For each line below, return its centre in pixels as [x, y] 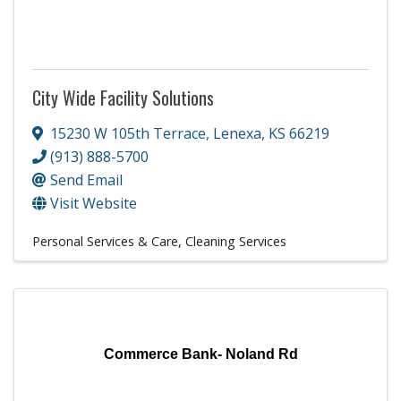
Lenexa [237, 133]
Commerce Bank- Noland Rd [200, 354]
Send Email [86, 179]
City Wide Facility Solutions [123, 97]
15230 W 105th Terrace [128, 133]
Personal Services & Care [105, 241]
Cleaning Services [236, 241]
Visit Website [94, 203]
